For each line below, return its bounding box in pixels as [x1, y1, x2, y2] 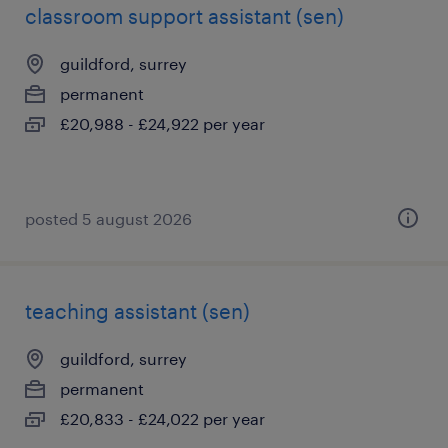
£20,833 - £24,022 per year [60, 409, 265, 428]
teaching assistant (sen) [25, 299, 250, 323]
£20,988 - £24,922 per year [60, 114, 265, 133]
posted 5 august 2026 [25, 209, 192, 228]
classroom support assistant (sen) [25, 4, 344, 28]
